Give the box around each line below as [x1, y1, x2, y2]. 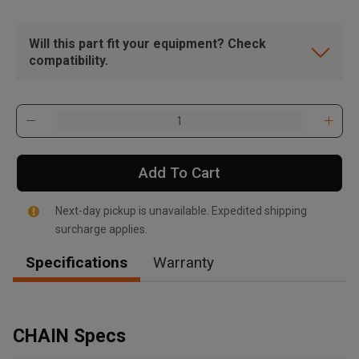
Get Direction [64, 310, 127, 323]
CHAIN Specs [13, 325, 126, 347]
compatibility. [29, 52, 108, 68]
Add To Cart [139, 163, 220, 182]
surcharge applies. [54, 222, 147, 236]
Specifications [26, 252, 127, 272]
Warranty [153, 252, 214, 272]
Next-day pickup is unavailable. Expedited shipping [54, 204, 307, 217]
